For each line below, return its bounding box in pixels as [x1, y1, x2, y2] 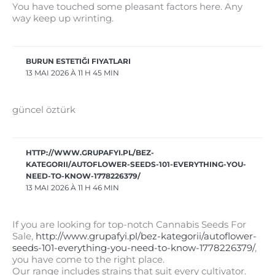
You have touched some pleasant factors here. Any [12, 1, 242, 13]
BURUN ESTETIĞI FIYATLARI [26, 56, 131, 66]
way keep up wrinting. [12, 13, 114, 25]
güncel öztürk [12, 104, 76, 116]
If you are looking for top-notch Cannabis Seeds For [12, 219, 246, 230]
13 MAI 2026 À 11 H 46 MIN [26, 183, 120, 192]
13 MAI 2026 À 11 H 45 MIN [26, 68, 120, 77]
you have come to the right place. [12, 254, 165, 265]
